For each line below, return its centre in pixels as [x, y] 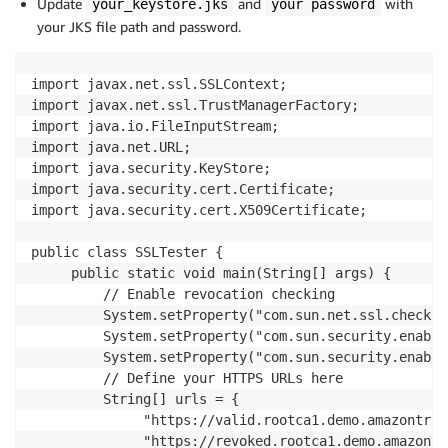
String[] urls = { [135, 399]
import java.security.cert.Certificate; [187, 189]
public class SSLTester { [127, 252]
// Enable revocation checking [183, 294]
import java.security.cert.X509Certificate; [203, 210]
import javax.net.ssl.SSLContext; [163, 84]
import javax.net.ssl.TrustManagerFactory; [199, 105]
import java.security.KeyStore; [151, 168]
